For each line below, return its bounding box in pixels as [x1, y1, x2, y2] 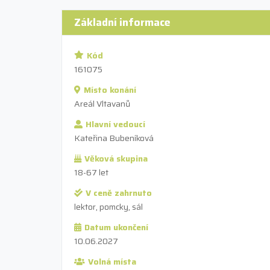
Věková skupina [84, 151, 148, 165]
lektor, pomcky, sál [74, 199, 143, 213]
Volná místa [87, 254, 136, 268]
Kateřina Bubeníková [74, 131, 154, 145]
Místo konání [83, 83, 136, 96]
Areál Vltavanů [74, 96, 130, 110]
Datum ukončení [84, 220, 148, 234]
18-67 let [74, 165, 108, 179]
